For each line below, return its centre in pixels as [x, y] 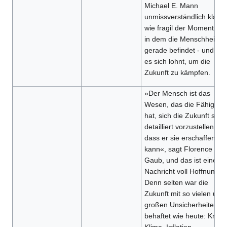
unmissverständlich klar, [182, 17]
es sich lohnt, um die [177, 62]
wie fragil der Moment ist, [184, 28]
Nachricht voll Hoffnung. [182, 172]
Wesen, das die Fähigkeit [185, 105]
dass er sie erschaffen [180, 138]
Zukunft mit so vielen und [184, 194]
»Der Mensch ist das [177, 93]
